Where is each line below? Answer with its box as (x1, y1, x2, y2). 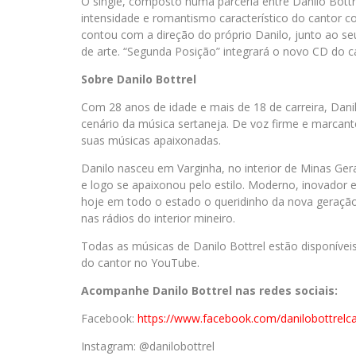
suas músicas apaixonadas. (81, 133, 221, 148)
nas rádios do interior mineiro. (81, 211, 235, 226)
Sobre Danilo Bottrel (81, 72, 196, 87)
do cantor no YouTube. (81, 255, 199, 270)
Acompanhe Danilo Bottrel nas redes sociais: (81, 283, 338, 298)
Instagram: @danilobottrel (81, 339, 215, 354)
